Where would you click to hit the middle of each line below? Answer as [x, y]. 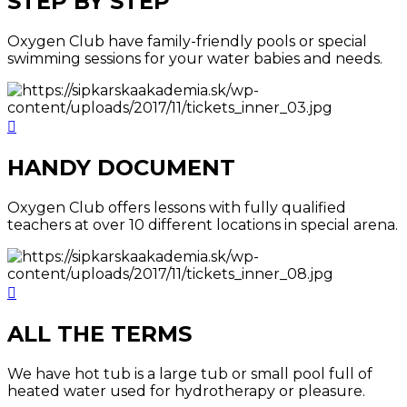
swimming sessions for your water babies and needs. [195, 58]
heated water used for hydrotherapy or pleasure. [186, 391]
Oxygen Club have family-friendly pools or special [187, 41]
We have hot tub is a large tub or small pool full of [190, 373]
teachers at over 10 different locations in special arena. [203, 224]
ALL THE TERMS [99, 333]
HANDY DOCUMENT [121, 167]
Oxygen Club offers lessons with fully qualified [177, 207]
